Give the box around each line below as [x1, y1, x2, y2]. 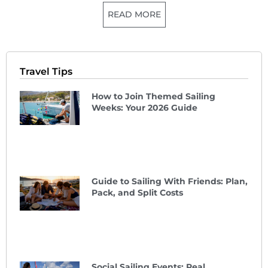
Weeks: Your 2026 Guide [92, 102, 197, 114]
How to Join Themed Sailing [92, 91, 215, 102]
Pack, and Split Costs [92, 187, 183, 199]
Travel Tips [20, 66, 72, 78]
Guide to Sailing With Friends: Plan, [92, 176, 248, 187]
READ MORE [107, 9, 161, 20]
